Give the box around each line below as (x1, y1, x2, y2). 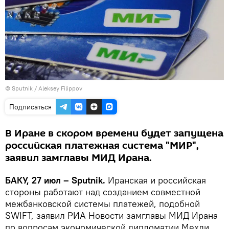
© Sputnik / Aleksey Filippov (5, 84, 82, 92)
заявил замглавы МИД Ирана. (5, 150, 152, 165)
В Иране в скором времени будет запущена (5, 126, 223, 141)
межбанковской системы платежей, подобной (5, 197, 200, 210)
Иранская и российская (105, 174, 206, 186)
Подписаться (9, 102, 52, 111)
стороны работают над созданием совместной (5, 186, 200, 198)
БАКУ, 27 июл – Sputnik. (5, 174, 105, 186)
